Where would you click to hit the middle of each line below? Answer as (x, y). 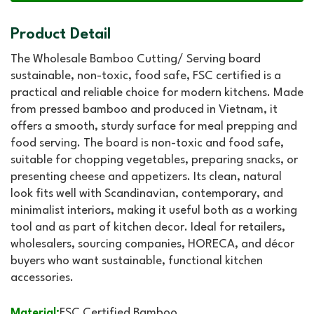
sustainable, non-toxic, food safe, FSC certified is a (146, 76)
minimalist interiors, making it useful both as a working (154, 211)
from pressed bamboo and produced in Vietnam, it (144, 110)
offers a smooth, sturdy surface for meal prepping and (154, 127)
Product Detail (61, 35)
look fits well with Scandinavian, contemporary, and (147, 194)
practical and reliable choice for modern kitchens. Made (157, 93)
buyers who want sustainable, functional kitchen (137, 261)
